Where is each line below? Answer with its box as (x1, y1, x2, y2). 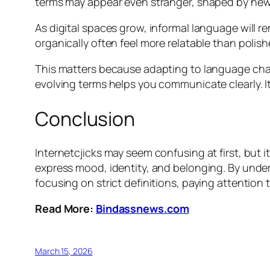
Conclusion (35, 105, 135, 132)
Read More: (35, 201, 96, 216)
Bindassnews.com (95, 201, 189, 216)
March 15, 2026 (35, 245, 93, 257)
